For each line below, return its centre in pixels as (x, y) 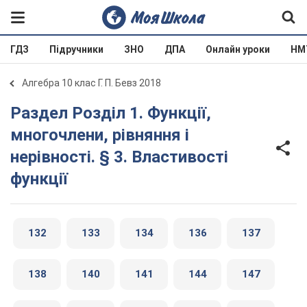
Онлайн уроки (238, 49)
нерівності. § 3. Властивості (119, 157)
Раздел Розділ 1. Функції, (16, 113)
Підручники (76, 49)
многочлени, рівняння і (100, 135)
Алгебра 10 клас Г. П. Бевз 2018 (91, 83)
